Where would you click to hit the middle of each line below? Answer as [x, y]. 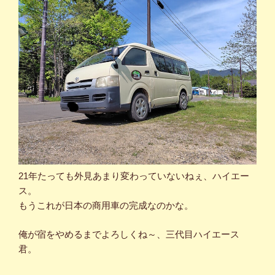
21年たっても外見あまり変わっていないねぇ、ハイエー [134, 176]
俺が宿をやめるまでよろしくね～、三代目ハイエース [129, 234]
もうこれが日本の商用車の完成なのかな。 [106, 206]
